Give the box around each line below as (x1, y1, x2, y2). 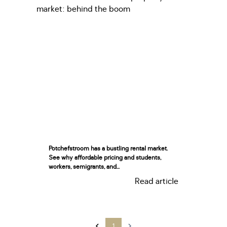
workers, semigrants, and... (49, 163, 120, 171)
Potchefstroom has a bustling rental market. (49, 144, 168, 153)
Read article (135, 176, 178, 187)
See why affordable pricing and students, (49, 154, 161, 162)
